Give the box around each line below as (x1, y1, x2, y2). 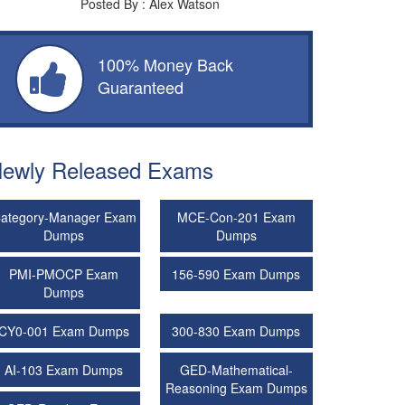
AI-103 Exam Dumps (5, 361, 124, 380)
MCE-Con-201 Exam (176, 208, 296, 227)
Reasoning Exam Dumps (165, 379, 307, 398)
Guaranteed (97, 75, 184, 99)
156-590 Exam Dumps (172, 265, 301, 284)
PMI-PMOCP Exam (9, 265, 119, 284)
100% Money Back (97, 52, 233, 77)
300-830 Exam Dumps (172, 322, 301, 341)
